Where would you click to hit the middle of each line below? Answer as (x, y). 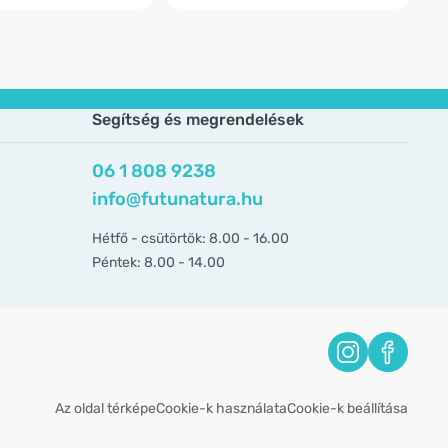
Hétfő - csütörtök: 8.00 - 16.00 (190, 238)
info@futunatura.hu (177, 199)
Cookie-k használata (221, 408)
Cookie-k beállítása (347, 408)
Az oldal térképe (105, 408)
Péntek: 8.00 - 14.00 (158, 262)
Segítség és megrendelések (198, 119)
